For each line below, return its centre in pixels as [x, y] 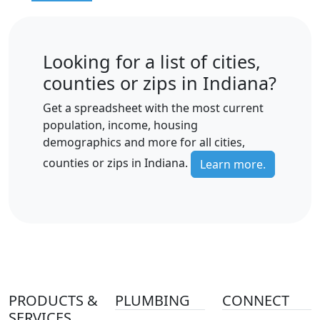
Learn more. [233, 165]
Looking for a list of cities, [152, 62]
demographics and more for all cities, [144, 142]
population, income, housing [120, 125]
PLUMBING [153, 301]
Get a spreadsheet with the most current [153, 108]
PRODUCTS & [53, 301]
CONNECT [255, 301]
